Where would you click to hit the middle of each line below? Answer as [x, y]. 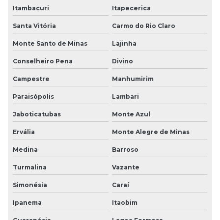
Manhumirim [133, 79]
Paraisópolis [33, 96]
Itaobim [124, 202]
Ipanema [27, 202]
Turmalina [30, 167]
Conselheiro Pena [43, 61]
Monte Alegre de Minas [151, 132]
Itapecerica [131, 8]
